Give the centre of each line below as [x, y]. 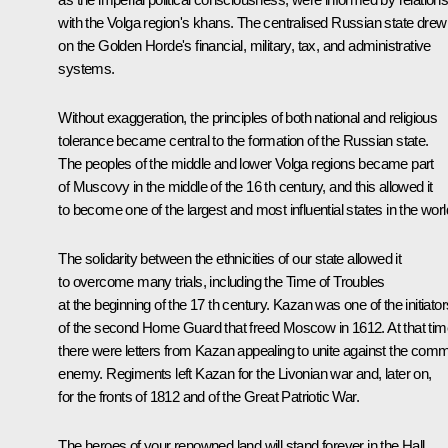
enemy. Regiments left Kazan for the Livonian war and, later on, [245, 374]
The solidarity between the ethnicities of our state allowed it [230, 259]
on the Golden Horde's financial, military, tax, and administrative [244, 46]
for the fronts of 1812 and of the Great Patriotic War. [208, 397]
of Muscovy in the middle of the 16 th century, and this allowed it [245, 187]
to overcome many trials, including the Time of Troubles [221, 282]
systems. [86, 69]
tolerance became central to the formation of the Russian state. [243, 141]
